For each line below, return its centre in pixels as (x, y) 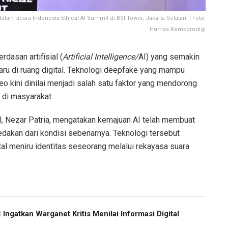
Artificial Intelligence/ (101, 56)
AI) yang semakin (169, 56)
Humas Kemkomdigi (178, 29)
